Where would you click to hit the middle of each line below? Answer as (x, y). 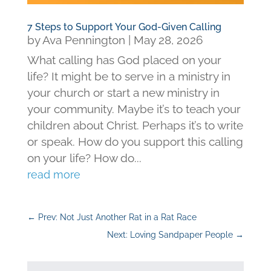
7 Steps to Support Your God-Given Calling (124, 27)
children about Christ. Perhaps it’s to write (135, 126)
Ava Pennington (83, 40)
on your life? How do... (84, 158)
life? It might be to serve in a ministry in (129, 77)
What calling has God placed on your (124, 60)
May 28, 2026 (168, 40)
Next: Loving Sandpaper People (170, 235)
